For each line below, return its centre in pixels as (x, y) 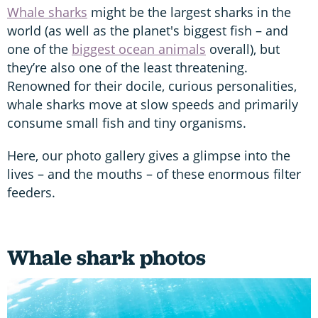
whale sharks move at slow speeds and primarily (153, 104)
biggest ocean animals (139, 49)
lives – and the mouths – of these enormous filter (154, 174)
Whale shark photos (106, 257)
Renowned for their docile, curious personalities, (152, 86)
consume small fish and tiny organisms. (127, 122)
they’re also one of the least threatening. (127, 67)
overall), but (243, 49)
